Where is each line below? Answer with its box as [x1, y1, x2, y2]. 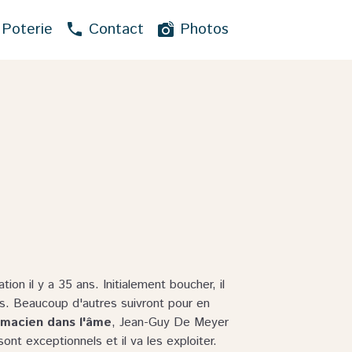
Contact [83, 19, 144, 40]
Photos [174, 19, 229, 40]
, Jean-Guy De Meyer [112, 313, 229, 332]
